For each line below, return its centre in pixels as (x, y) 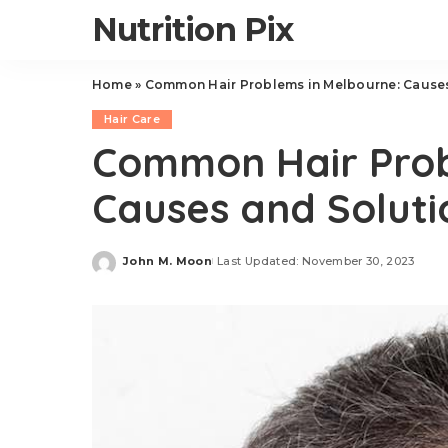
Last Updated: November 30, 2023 (316, 260)
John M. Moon (168, 260)
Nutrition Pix (193, 29)
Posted (146, 268)
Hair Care (132, 119)
